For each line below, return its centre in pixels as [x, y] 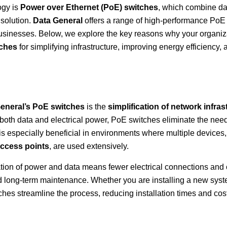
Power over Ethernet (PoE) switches [89, 7]
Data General [58, 20]
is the [96, 107]
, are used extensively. [89, 146]
